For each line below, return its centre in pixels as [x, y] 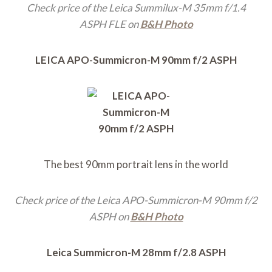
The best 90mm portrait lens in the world [136, 165]
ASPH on [110, 217]
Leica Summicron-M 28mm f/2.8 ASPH [136, 253]
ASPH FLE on [110, 24]
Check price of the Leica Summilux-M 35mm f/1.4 [136, 8]
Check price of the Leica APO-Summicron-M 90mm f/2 [136, 200]
